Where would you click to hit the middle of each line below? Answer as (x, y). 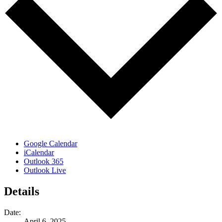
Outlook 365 (44, 162)
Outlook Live (45, 170)
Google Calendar (51, 144)
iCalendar (39, 153)
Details (22, 192)
